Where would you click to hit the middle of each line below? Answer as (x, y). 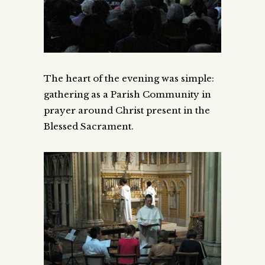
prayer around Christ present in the (127, 110)
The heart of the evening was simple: (129, 78)
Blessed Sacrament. (90, 126)
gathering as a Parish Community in (127, 94)
